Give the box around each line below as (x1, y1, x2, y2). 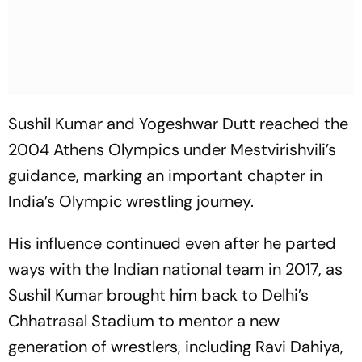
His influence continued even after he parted (8, 233, 336, 254)
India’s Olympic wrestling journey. (8, 191, 254, 212)
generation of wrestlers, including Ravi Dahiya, (8, 336, 343, 357)
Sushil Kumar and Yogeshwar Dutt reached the (8, 113, 348, 134)
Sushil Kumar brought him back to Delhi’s (8, 284, 309, 305)
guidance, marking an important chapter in (8, 165, 322, 186)
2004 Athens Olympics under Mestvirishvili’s (8, 139, 336, 160)
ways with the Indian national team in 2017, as (8, 259, 343, 280)
